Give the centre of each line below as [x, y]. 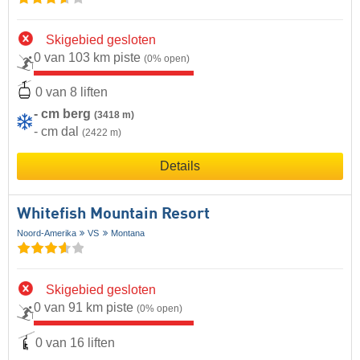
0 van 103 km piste [89, 58]
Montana [127, 233]
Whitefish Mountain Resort [113, 214]
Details [180, 166]
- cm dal [58, 131]
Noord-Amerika [47, 233]
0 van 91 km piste [85, 308]
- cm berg [64, 113]
